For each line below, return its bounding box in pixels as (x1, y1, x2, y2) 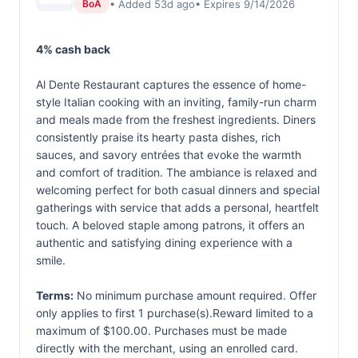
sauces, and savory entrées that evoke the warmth (36, 148, 301, 161)
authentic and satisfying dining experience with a (36, 236, 292, 249)
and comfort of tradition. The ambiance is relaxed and (36, 165, 317, 179)
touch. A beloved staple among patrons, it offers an (36, 218, 304, 232)
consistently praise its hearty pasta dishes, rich (36, 130, 280, 144)
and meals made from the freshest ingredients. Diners (36, 113, 316, 126)
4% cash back (36, 42, 110, 56)
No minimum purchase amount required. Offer (74, 288, 316, 302)
